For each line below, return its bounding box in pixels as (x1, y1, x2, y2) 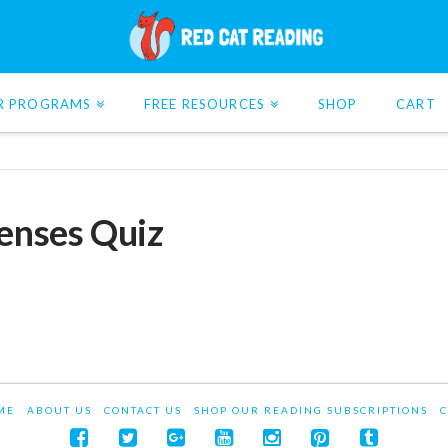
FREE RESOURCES (143, 95, 266, 112)
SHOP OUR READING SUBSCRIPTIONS (193, 403, 428, 416)
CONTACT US (103, 403, 182, 416)
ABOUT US (26, 403, 92, 416)
